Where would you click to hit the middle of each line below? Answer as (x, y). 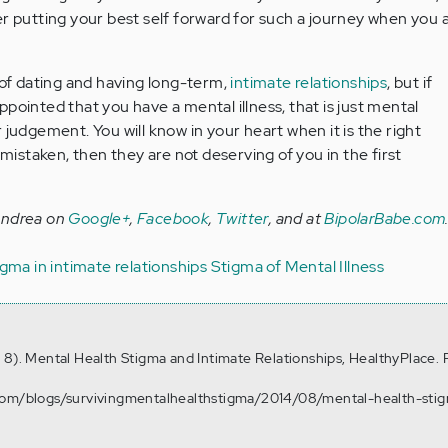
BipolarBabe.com (385, 218)
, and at (296, 218)
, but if (410, 82)
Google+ (99, 218)
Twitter (242, 218)
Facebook (173, 218)
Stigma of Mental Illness (297, 266)
